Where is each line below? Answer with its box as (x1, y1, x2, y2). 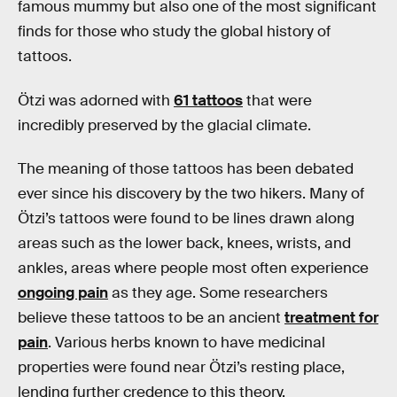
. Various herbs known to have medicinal (48, 333, 325, 353)
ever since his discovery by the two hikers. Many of (18, 184, 364, 204)
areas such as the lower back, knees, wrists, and (18, 234, 351, 253)
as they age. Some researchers (108, 284, 328, 303)
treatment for (284, 308, 378, 328)
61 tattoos (174, 90, 243, 110)
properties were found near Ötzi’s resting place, (18, 358, 345, 378)
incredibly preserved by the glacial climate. (18, 115, 311, 135)
